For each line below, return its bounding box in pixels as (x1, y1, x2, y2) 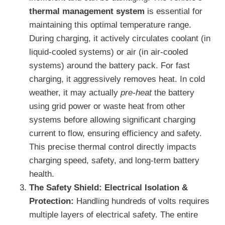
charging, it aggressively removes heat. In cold (29, 74, 205, 84)
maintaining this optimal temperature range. (29, 20, 191, 30)
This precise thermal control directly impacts (29, 142, 196, 152)
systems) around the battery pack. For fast (29, 61, 190, 71)
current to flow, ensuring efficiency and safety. (29, 129, 202, 139)
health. (29, 169, 54, 179)
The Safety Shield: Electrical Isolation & (29, 183, 188, 193)
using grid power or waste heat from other (29, 101, 185, 111)
